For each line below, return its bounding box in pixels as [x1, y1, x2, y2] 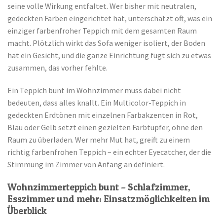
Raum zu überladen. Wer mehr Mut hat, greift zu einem [7, 134, 190, 145]
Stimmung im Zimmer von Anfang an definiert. [7, 159, 165, 169]
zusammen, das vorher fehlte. [7, 63, 108, 73]
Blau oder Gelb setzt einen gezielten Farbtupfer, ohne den [7, 122, 203, 132]
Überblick [7, 204, 47, 217]
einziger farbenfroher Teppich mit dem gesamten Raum [7, 26, 197, 36]
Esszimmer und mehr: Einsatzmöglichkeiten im [7, 192, 210, 205]
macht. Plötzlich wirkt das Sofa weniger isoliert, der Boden [7, 38, 205, 48]
